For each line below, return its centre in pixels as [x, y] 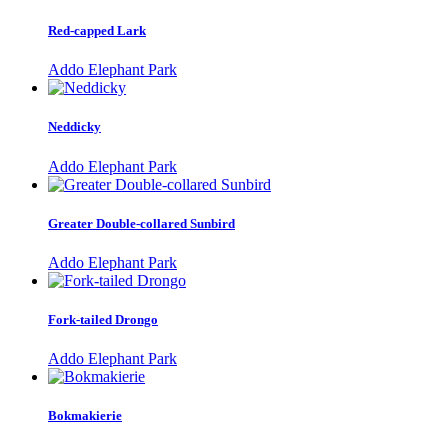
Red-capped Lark [97, 31]
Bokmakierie [85, 416]
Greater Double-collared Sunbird [141, 223]
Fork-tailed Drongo [103, 320]
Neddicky [74, 127]
